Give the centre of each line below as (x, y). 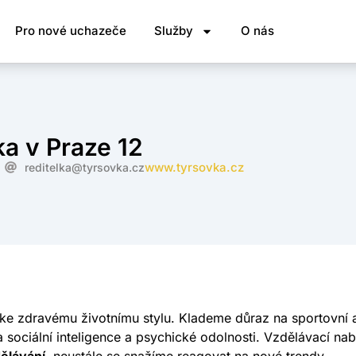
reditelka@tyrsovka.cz (85, 167)
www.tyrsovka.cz (194, 167)
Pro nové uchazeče (70, 31)
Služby (173, 31)
